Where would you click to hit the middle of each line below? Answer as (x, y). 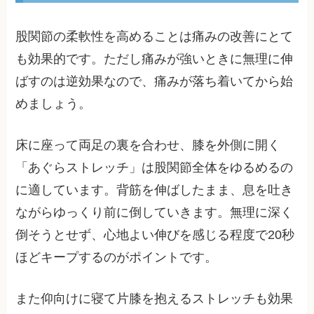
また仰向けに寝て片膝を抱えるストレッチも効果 (155, 298)
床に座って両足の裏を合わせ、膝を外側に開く (148, 145)
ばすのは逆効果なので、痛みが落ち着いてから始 (155, 82)
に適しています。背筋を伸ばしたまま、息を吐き (155, 190)
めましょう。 (54, 104)
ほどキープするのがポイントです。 (117, 257)
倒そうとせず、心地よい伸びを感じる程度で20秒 (155, 234)
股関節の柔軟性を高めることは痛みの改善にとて (155, 37)
